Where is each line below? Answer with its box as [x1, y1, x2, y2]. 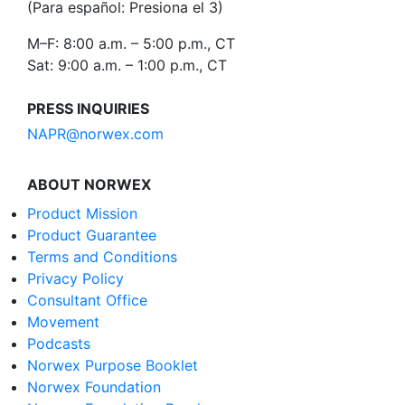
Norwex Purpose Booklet [27, 356, 198, 375]
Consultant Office [27, 291, 147, 310]
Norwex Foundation [27, 378, 161, 397]
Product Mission [27, 204, 137, 223]
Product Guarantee [27, 226, 156, 245]
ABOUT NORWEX [27, 175, 151, 194]
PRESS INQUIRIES [27, 99, 149, 118]
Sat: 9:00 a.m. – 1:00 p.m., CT [27, 56, 227, 75]
